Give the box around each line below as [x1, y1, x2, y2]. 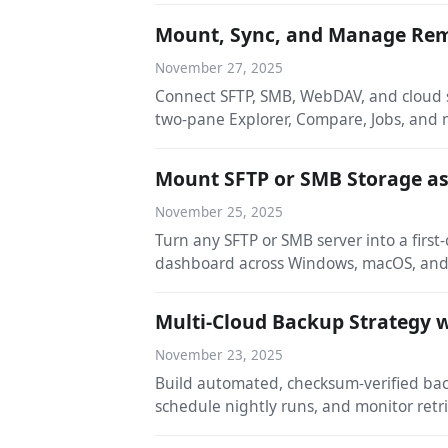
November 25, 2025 [155, 202, 284, 221]
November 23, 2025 [155, 346, 284, 365]
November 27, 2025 [155, 59, 284, 78]
